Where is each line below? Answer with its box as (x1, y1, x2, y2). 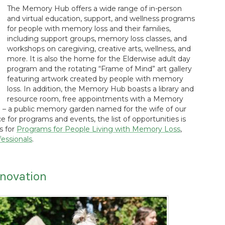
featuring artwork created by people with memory (7, 74, 183, 83)
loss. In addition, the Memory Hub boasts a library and (7, 84, 194, 93)
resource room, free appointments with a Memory (7, 94, 183, 103)
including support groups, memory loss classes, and (7, 34, 187, 43)
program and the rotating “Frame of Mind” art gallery (7, 64, 192, 73)
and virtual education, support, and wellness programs (7, 14, 195, 23)
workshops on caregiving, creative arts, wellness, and (7, 44, 191, 53)
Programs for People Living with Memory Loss (17, 125, 180, 134)
